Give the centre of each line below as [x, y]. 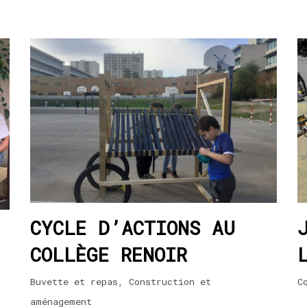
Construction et [170, 281]
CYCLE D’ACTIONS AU [133, 228]
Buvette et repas [74, 281]
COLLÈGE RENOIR [109, 254]
